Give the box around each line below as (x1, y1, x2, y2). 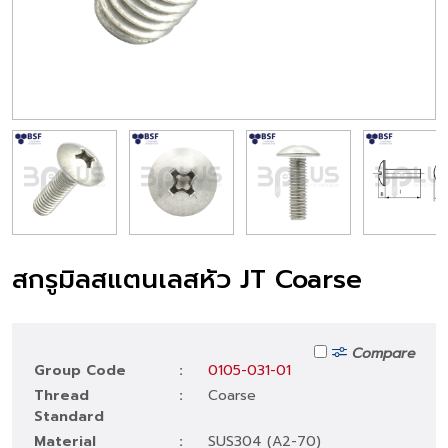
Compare (352, 343, 416, 364)
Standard (34, 406, 104, 427)
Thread (34, 385, 89, 406)
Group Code (34, 360, 126, 381)
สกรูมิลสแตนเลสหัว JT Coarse (12, 260, 362, 299)
